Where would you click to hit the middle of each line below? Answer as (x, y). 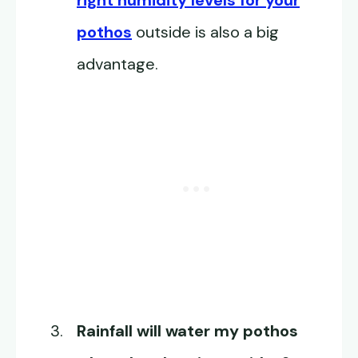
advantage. (117, 64)
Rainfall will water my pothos (187, 331)
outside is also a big (205, 32)
